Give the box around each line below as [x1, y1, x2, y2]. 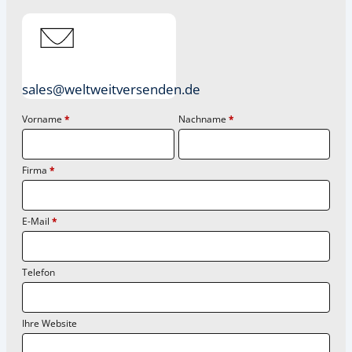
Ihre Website [22, 317, 77, 330]
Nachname [178, 112, 226, 126]
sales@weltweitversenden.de [22, 79, 200, 98]
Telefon [22, 266, 55, 279]
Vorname [22, 112, 62, 126]
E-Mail [22, 214, 49, 228]
